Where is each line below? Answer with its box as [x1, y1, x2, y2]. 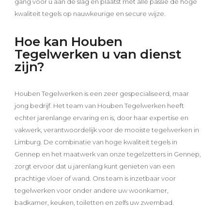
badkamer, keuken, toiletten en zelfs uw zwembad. [15, 199, 174, 207]
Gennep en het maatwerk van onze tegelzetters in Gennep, [15, 150, 201, 158]
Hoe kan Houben [15, 34, 123, 50]
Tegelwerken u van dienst [15, 46, 181, 62]
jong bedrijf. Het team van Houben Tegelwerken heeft [15, 102, 184, 110]
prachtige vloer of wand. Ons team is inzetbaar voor [15, 174, 176, 183]
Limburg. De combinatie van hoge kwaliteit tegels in [15, 138, 177, 146]
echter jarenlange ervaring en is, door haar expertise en [15, 114, 188, 122]
